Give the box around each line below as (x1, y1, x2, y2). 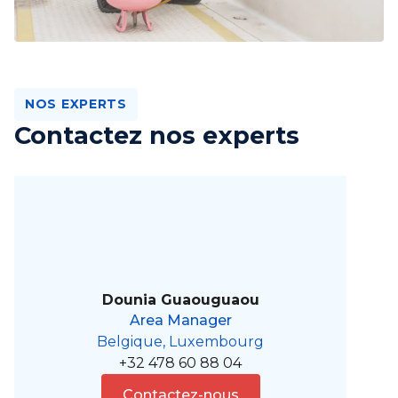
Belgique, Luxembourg (97, 333, 265, 351)
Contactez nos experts (14, 121, 299, 151)
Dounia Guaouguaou (101, 291, 259, 309)
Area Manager (129, 312, 232, 330)
